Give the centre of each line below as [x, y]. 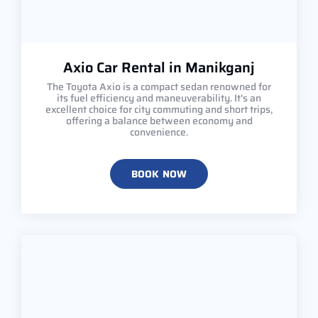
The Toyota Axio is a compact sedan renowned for [159, 86]
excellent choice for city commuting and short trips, [159, 109]
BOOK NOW [159, 174]
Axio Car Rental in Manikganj [159, 67]
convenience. [159, 132]
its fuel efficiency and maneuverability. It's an [159, 98]
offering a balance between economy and [159, 120]
